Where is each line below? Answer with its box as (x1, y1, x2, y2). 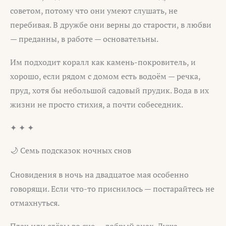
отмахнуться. (10, 197, 60, 209)
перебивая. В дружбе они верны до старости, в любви (10, 19, 211, 31)
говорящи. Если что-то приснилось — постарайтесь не (10, 183, 214, 195)
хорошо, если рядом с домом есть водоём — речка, (10, 70, 200, 82)
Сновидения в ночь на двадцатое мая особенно (10, 169, 189, 181)
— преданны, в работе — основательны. (10, 33, 158, 45)
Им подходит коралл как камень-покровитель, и (10, 56, 196, 68)
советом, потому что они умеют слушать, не (10, 5, 178, 17)
